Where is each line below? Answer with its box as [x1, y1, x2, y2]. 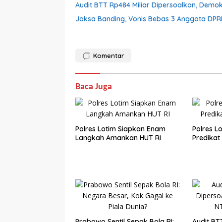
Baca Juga [75, 82, 112, 92]
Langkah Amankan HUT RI [75, 133, 161, 143]
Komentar [93, 52, 124, 60]
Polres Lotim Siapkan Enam [75, 124, 166, 134]
